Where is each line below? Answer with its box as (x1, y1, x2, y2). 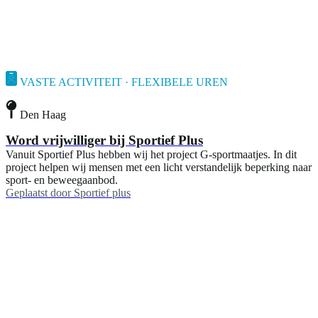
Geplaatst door (6, 186, 71, 199)
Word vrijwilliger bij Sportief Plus (6, 132, 203, 148)
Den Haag (20, 108, 66, 121)
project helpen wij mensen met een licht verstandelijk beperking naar (6, 160, 312, 173)
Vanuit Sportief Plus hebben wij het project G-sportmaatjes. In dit (6, 148, 297, 160)
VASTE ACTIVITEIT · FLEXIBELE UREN (20, 76, 228, 89)
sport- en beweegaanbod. (6, 173, 118, 186)
